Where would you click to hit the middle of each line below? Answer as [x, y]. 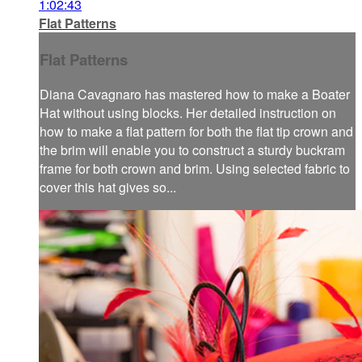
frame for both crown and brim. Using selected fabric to [195, 169]
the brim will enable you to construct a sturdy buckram [192, 150]
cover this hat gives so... [108, 187]
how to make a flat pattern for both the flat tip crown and [196, 132]
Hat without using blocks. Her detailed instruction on [188, 113]
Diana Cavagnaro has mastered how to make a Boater [195, 95]
